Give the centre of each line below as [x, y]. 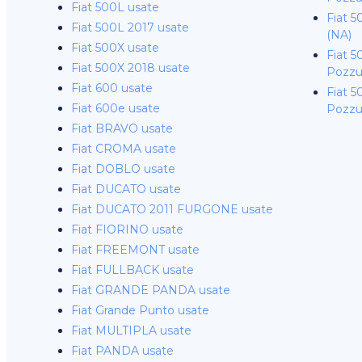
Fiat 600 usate [112, 88]
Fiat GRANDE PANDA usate [151, 290]
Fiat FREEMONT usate [135, 250]
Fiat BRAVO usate [122, 128]
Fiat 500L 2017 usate [130, 27]
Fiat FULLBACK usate [133, 270]
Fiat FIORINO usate [127, 229]
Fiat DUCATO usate [126, 189]
